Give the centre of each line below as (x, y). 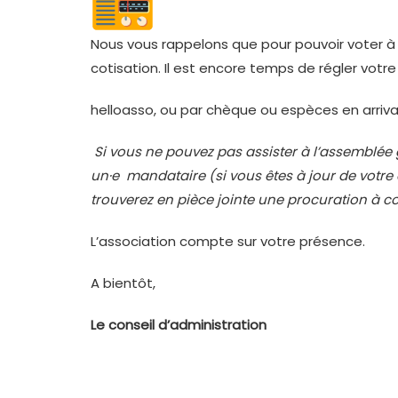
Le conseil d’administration (179, 325)
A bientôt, (123, 283)
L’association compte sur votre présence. (228, 242)
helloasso (122, 110)
